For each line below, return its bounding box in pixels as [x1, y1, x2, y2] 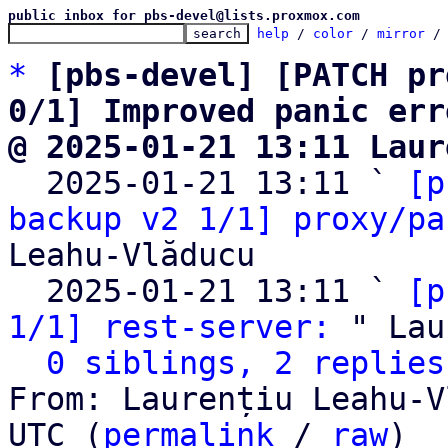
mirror [377, 26, 425, 41]
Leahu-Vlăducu [8, 237, 255, 273]
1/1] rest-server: [8, 309, 331, 345]
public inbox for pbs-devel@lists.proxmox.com [8, 8, 360, 23]
